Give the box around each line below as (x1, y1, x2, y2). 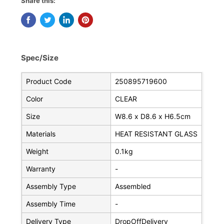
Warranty (26, 164, 56, 173)
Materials (26, 129, 56, 138)
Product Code (26, 77, 72, 86)
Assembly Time (26, 199, 76, 208)
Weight (26, 147, 49, 156)
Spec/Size (21, 53, 59, 63)
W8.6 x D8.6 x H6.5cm (115, 112, 191, 121)
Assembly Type (26, 182, 76, 191)
